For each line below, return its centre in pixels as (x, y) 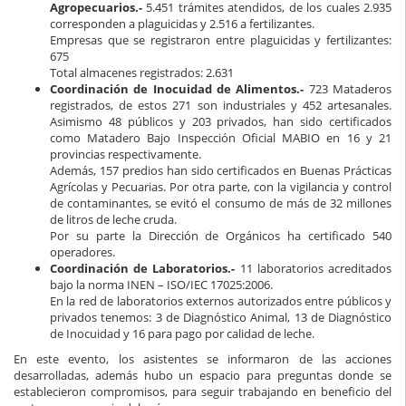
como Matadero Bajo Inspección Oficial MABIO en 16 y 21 (221, 138)
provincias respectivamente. (126, 155)
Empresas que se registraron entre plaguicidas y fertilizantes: (221, 40)
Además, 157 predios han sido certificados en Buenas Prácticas (221, 171)
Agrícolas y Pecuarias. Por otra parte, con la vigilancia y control (221, 187)
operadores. (82, 252)
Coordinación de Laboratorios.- (143, 269)
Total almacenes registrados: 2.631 (142, 73)
